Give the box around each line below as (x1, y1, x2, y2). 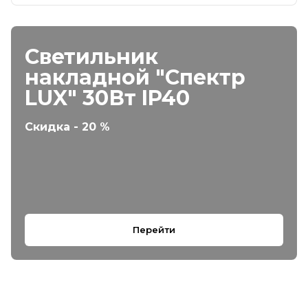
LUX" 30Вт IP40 (25, 85, 190, 111)
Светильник (25, 44, 158, 69)
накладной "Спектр (25, 65, 245, 90)
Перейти (133, 224, 175, 235)
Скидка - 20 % (25, 120, 110, 133)
